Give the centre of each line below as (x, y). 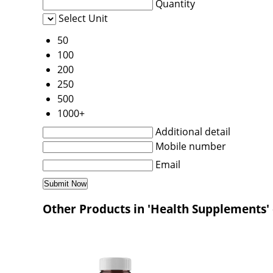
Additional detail (193, 131)
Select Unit (83, 18)
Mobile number (191, 146)
